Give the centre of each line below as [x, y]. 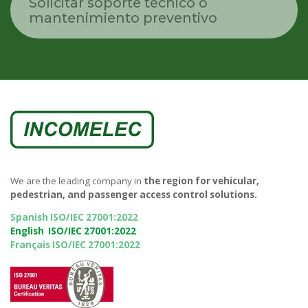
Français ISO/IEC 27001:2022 [75, 245]
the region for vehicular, [201, 180]
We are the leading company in [77, 180]
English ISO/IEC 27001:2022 [73, 231]
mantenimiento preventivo [123, 18]
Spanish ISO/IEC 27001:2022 [74, 218]
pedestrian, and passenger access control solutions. [134, 194]
